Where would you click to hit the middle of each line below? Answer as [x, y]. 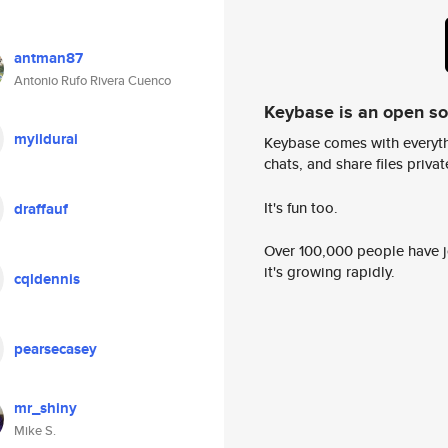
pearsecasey [55, 349]
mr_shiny [45, 408]
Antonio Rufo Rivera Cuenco [92, 80]
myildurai [46, 139]
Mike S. [35, 430]
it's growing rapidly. [329, 272]
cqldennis [47, 279]
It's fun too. [301, 207]
